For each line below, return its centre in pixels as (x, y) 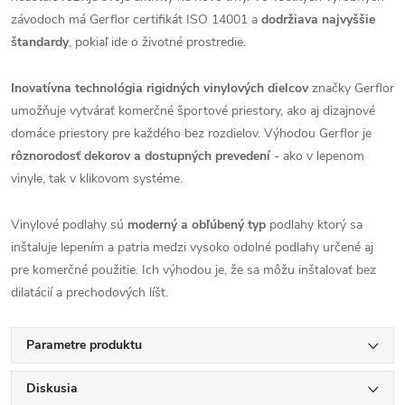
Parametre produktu (84, 345)
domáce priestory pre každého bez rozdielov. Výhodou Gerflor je (191, 133)
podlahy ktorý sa (314, 225)
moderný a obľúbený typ (197, 225)
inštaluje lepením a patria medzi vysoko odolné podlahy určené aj (192, 247)
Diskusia (52, 388)
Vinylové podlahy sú (69, 225)
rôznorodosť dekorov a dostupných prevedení (141, 156)
